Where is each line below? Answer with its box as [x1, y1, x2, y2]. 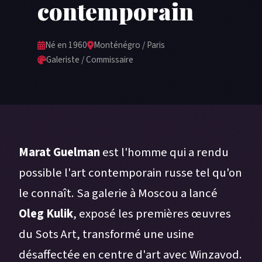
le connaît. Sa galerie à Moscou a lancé [19, 185, 218, 202]
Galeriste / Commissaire [46, 53, 133, 67]
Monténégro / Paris [94, 39, 165, 52]
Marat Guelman [19, 144, 100, 161]
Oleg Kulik [19, 205, 73, 223]
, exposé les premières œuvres [73, 205, 231, 223]
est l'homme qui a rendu [100, 144, 229, 161]
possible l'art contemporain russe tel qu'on [19, 164, 242, 182]
